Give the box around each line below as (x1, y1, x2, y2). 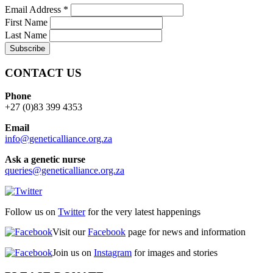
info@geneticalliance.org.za (5, 133, 112, 144)
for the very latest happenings (85, 207, 200, 218)
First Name (5, 17, 50, 28)
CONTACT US (5, 66, 82, 79)
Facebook (88, 227, 126, 238)
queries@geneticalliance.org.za (5, 165, 124, 176)
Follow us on (5, 207, 58, 218)
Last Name (5, 30, 49, 41)
